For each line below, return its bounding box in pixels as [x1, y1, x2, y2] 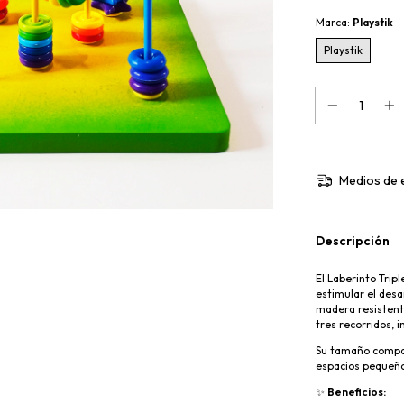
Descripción [316, 232, 390, 249]
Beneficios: [327, 384, 386, 399]
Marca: [316, 15, 353, 29]
